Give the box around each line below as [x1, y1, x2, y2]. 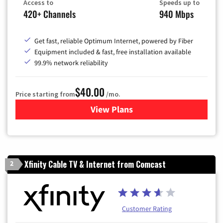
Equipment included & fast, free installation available [34, 47, 191, 56]
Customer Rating [122, 204, 172, 213]
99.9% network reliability [34, 58, 108, 67]
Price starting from [15, 89, 75, 99]
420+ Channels [23, 7, 76, 20]
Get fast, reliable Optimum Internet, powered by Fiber [34, 36, 193, 45]
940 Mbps [159, 7, 194, 20]
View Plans [90, 103, 133, 115]
